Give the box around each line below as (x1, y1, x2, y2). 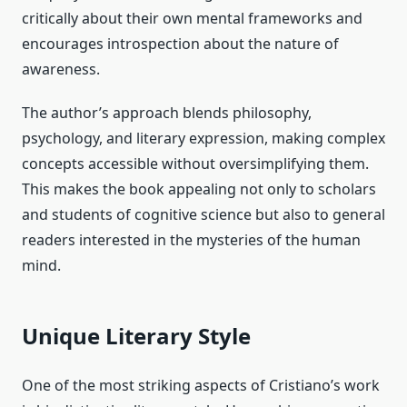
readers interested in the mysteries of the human (22, 230, 361, 251)
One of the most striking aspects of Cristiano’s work (22, 375, 380, 396)
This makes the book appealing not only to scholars (22, 179, 376, 200)
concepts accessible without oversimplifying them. (22, 154, 369, 174)
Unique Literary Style (22, 321, 251, 352)
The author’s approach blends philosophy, (22, 103, 312, 124)
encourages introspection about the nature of (22, 34, 339, 55)
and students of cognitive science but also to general (22, 204, 385, 225)
